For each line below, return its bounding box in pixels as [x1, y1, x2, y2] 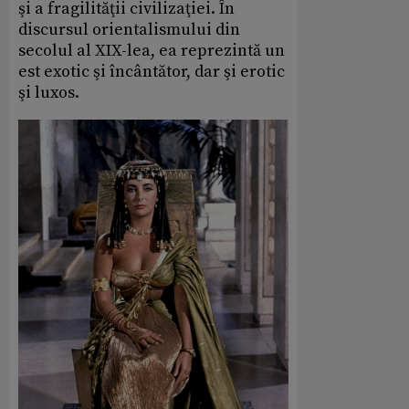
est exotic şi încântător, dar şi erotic [18, 61, 285, 83]
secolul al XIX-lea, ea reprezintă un [18, 40, 285, 62]
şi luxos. [18, 82, 79, 104]
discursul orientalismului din [18, 19, 240, 41]
